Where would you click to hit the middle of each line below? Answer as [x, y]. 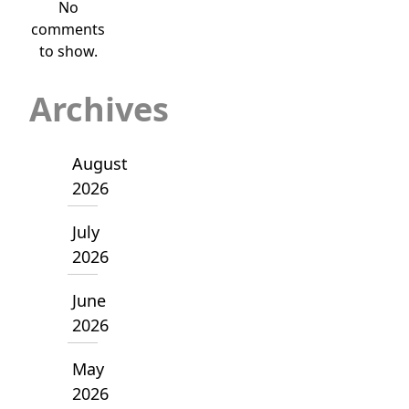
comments [68, 29]
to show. [68, 51]
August [100, 163]
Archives [99, 109]
